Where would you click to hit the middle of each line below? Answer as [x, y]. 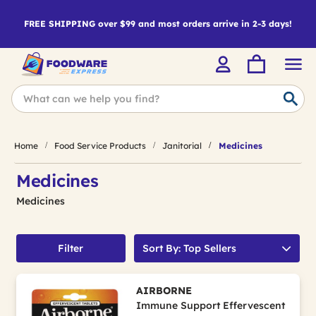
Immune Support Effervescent [210, 305]
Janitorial [182, 145]
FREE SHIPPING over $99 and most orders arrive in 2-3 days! [158, 24]
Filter [71, 248]
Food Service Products [100, 145]
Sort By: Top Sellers [189, 248]
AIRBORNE [164, 291]
